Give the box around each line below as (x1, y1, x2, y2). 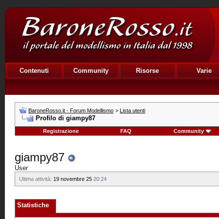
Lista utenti (120, 108, 145, 113)
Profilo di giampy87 (36, 114, 95, 122)
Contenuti (20, 67, 49, 74)
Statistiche (17, 201, 49, 209)
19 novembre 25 (52, 176, 93, 182)
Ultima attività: (19, 176, 52, 182)
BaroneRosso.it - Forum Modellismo (28, 108, 113, 113)
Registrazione (43, 128, 79, 134)
